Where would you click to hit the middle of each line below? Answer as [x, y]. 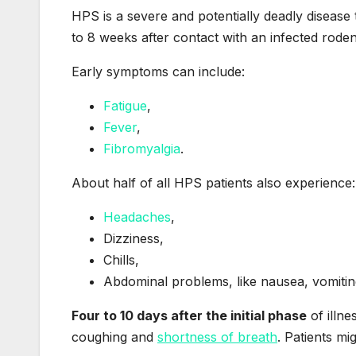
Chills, [121, 259]
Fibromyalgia [142, 148]
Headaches [137, 217]
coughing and [114, 337]
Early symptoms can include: [158, 71]
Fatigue [125, 105]
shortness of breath [217, 337]
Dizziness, [133, 238]
